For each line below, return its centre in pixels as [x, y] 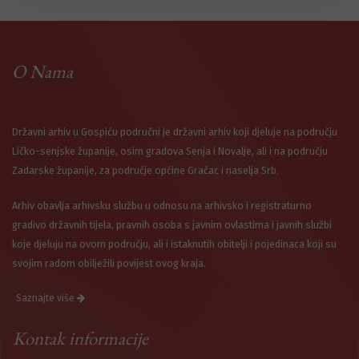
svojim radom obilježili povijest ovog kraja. [109, 264]
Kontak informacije [81, 339]
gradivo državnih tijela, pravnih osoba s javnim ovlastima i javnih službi [172, 225]
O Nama [42, 72]
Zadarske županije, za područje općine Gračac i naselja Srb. [145, 171]
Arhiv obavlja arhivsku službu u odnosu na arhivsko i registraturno [162, 206]
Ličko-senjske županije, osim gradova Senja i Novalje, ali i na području [170, 151]
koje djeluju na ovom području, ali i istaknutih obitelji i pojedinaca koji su [174, 244]
